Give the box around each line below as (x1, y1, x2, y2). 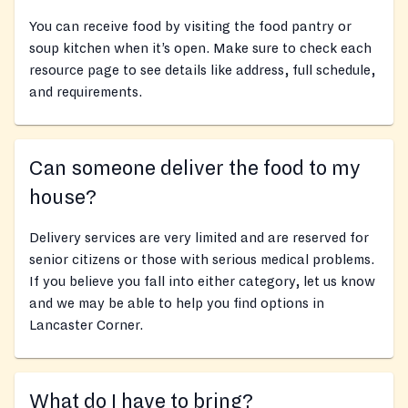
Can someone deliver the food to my (29, 158, 361, 180)
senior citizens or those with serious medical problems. (29, 252, 374, 268)
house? (29, 187, 97, 209)
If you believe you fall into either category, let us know (29, 274, 375, 290)
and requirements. (29, 85, 142, 100)
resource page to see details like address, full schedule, (29, 63, 375, 78)
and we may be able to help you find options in (29, 296, 324, 311)
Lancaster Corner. (29, 318, 143, 333)
